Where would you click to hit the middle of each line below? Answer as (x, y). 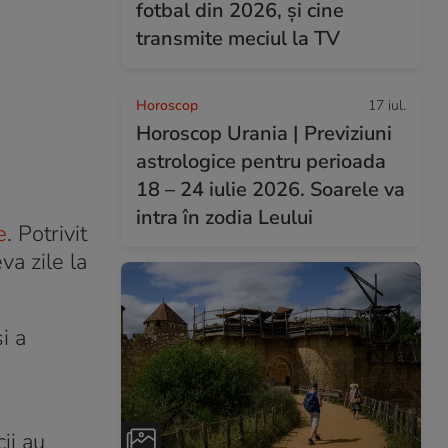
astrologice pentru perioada (261, 161)
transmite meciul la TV (238, 38)
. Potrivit (47, 234)
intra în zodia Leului (224, 217)
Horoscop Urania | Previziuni (264, 133)
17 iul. (387, 105)
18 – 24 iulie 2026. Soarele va (270, 189)
